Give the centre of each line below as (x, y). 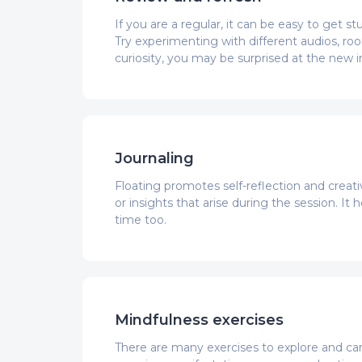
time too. (141, 219)
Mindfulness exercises (199, 320)
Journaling (154, 158)
